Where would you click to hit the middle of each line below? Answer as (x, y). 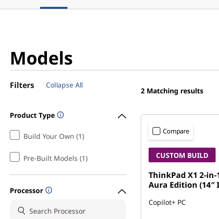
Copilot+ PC (167, 202)
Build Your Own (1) (54, 136)
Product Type (32, 115)
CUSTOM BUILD (182, 155)
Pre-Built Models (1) (55, 158)
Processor (26, 190)
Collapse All (65, 85)
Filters (22, 85)
